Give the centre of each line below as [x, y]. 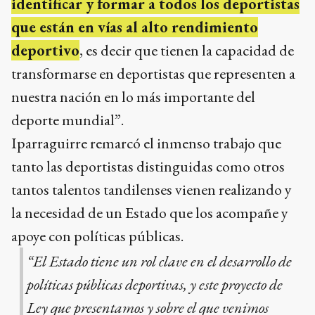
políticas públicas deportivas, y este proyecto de [154, 285]
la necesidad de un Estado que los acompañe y [150, 213]
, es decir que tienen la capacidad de [187, 51]
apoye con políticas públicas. [99, 236]
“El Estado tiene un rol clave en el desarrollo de [159, 262]
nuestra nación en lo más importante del [133, 97]
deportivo [45, 51]
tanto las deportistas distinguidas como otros [148, 167]
